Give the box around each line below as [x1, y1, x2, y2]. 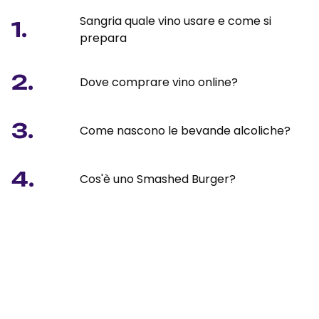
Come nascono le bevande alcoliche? [80, 122, 291, 139]
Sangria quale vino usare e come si [80, 12, 271, 29]
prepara [80, 29, 127, 46]
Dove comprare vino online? [80, 73, 238, 90]
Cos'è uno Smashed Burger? [80, 170, 236, 187]
